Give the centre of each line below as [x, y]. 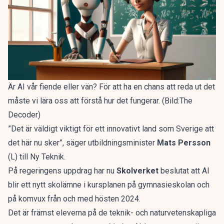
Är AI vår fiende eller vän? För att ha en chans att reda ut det [111, 87]
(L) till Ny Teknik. [37, 157]
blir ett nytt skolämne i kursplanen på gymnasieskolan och [109, 185]
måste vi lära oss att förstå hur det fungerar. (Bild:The [100, 101]
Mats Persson [184, 143]
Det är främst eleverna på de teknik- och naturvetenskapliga [112, 213]
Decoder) [24, 115]
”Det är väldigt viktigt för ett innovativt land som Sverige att [111, 129]
